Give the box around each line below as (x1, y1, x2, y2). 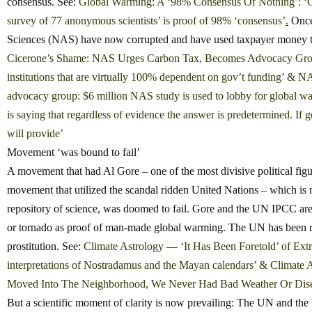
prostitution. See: (7, 240, 84, 253)
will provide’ (7, 127, 63, 140)
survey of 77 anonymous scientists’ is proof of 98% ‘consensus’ (7, 15, 286, 27)
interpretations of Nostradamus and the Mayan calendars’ (7, 259, 256, 272)
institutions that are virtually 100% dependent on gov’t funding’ (7, 71, 284, 84)
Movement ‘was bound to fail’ (7, 146, 140, 159)
